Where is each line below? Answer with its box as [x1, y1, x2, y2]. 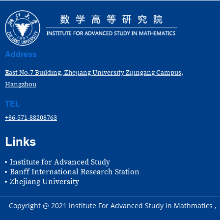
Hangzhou [5, 80, 36, 89]
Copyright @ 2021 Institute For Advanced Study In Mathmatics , [9, 200, 216, 210]
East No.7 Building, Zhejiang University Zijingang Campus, [5, 68, 183, 77]
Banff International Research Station [10, 166, 139, 177]
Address [5, 49, 37, 59]
